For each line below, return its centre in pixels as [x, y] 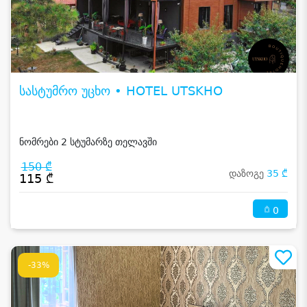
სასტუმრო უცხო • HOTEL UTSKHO [121, 91]
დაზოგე [248, 174]
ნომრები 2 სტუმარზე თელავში [88, 142]
